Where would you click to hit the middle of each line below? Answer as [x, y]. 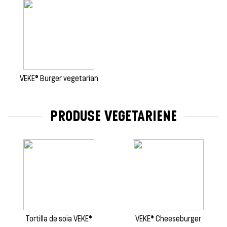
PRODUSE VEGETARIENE [113, 116]
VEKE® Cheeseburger [168, 218]
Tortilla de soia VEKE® [59, 218]
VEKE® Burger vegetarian [59, 79]
